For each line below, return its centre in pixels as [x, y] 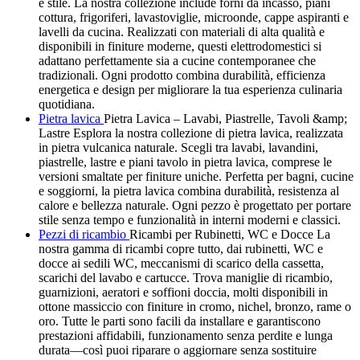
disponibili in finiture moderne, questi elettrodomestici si [180, 46]
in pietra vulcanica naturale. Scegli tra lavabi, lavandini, [178, 147]
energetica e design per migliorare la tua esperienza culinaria [190, 89]
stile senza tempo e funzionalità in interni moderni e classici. [190, 219]
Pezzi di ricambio [84, 234]
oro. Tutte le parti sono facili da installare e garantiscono [180, 321]
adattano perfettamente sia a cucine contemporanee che [177, 60]
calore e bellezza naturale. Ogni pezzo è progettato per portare [195, 205]
